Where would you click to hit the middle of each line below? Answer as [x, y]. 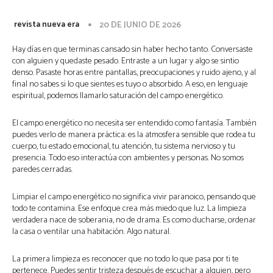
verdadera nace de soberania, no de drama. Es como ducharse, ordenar [134, 220]
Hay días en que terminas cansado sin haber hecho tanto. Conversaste [133, 50]
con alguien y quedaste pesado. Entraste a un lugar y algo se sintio [126, 61]
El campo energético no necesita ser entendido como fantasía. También [134, 123]
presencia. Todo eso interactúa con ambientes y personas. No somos [128, 158]
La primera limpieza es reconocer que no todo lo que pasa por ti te [126, 259]
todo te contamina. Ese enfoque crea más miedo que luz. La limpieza [129, 209]
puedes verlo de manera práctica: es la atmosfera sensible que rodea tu [134, 135]
